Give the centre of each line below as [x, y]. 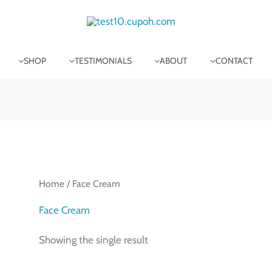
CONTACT [234, 61]
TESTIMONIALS [103, 61]
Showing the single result [94, 240]
